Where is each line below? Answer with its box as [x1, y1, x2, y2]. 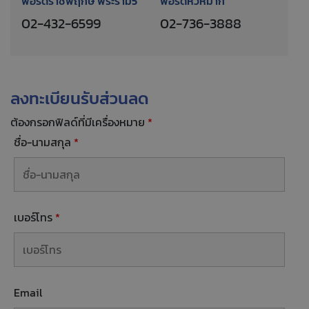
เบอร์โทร [14, 209, 55, 226]
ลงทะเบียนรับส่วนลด [10, 86, 149, 111]
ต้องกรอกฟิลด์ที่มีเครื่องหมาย [10, 114, 148, 131]
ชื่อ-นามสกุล [14, 134, 74, 151]
